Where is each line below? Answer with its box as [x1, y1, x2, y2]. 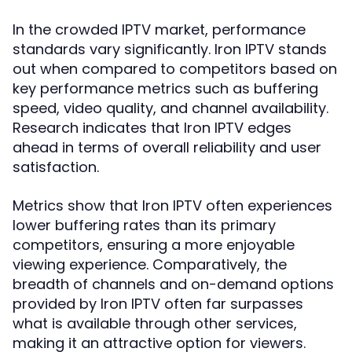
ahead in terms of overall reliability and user [13, 137, 321, 157]
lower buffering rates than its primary [13, 215, 276, 235]
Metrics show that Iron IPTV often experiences [13, 196, 332, 215]
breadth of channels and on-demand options [13, 274, 334, 294]
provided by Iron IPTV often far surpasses [13, 294, 303, 313]
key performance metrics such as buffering [13, 79, 318, 98]
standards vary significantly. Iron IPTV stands [13, 39, 327, 59]
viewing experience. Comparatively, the [13, 255, 287, 274]
